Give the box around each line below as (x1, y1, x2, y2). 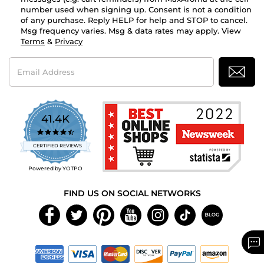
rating (74, 147, 100, 158)
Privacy (55, 37, 82, 47)
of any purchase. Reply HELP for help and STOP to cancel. (21, 15, 247, 25)
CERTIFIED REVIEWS (32, 143, 82, 149)
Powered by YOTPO (28, 165, 82, 172)
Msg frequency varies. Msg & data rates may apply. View (21, 26, 241, 36)
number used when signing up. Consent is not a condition (21, 5, 252, 15)
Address (8, 66, 41, 76)
